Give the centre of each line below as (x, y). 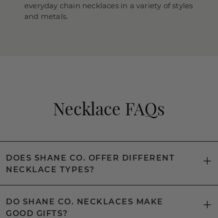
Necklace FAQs (109, 108)
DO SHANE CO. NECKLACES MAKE (85, 202)
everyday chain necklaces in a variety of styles (109, 6)
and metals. (46, 16)
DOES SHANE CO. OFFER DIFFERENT (90, 158)
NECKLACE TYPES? (50, 170)
